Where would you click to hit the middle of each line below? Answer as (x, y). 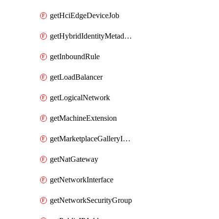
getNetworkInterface (82, 180)
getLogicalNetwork (80, 98)
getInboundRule (75, 56)
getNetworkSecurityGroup (91, 200)
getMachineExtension (83, 118)
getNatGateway (74, 159)
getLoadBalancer (76, 77)
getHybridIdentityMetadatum (128, 36)
